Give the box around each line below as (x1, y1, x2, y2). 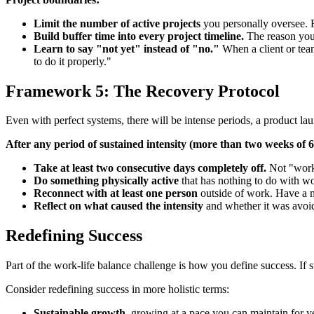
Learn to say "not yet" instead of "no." (34, 42, 219, 55)
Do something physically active (34, 175, 179, 187)
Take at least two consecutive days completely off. (34, 162, 266, 175)
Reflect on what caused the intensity (34, 200, 203, 212)
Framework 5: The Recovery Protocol (6, 81, 280, 100)
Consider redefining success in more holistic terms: (6, 283, 229, 296)
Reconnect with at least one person (34, 187, 198, 200)
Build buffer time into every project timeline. (34, 29, 244, 42)
